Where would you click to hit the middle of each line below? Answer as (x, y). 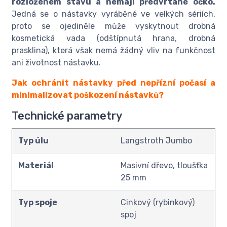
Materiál (36, 166)
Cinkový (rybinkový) (158, 203)
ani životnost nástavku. (56, 63)
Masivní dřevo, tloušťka (164, 166)
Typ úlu (33, 141)
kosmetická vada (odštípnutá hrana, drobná (113, 39)
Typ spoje (38, 203)
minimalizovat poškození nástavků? (88, 95)
